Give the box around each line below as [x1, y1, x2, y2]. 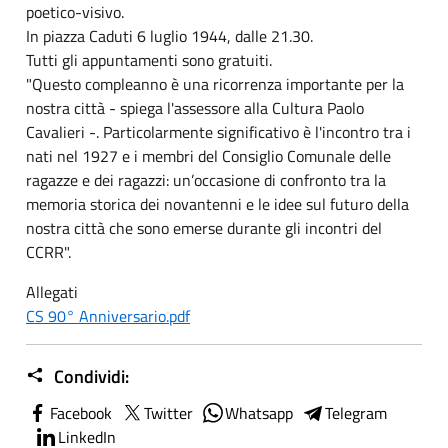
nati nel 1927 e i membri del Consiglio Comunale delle [26, 143, 391, 168]
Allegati [26, 279, 78, 304]
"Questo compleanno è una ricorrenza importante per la [26, 71, 404, 96]
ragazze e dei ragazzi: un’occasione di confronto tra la [26, 167, 386, 192]
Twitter [144, 400, 193, 425]
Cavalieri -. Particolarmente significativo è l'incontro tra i [26, 119, 411, 144]
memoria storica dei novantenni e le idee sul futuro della [26, 191, 409, 216]
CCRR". [26, 239, 71, 264]
